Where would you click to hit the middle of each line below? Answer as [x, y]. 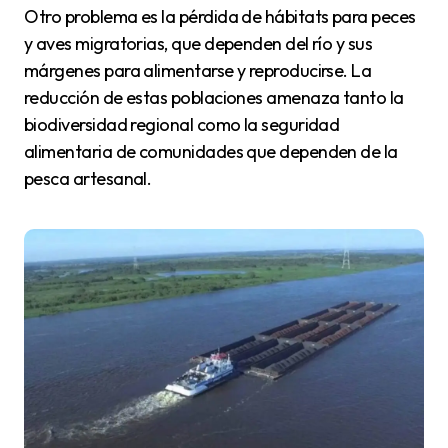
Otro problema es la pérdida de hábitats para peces [31, 17]
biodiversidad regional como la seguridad [182, 125]
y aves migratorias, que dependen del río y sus [198, 44]
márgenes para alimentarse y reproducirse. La [198, 71]
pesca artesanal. [88, 179]
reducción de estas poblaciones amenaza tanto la [214, 98]
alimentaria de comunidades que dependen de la [211, 152]
